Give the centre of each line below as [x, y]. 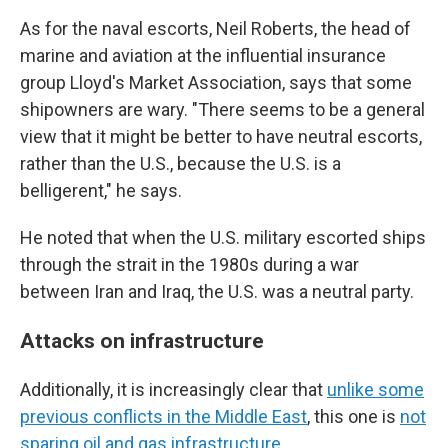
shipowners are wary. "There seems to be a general [222, 109]
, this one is [353, 416]
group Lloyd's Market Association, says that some [216, 82]
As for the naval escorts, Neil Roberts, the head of [215, 28]
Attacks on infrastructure [142, 340]
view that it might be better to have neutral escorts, [221, 136]
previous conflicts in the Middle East [163, 416]
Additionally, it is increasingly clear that [173, 389]
